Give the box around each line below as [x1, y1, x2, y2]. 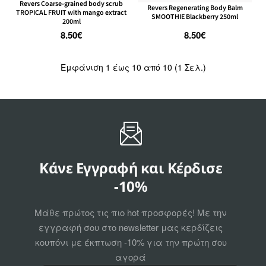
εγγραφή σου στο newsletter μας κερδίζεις [39, 220, 223, 233]
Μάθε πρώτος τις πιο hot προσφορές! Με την [34, 205, 227, 218]
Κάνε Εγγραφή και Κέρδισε [39, 157, 222, 178]
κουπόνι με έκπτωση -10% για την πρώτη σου [34, 235, 227, 248]
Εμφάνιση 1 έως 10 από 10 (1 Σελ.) [60, 61, 206, 73]
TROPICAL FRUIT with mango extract [16, 7, 126, 18]
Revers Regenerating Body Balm [147, 3, 243, 13]
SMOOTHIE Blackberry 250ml [151, 12, 238, 22]
